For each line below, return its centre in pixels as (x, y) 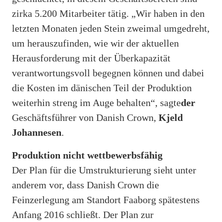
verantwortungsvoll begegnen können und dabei (108, 73)
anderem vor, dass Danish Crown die (85, 185)
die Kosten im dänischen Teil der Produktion (102, 87)
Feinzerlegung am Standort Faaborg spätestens (106, 199)
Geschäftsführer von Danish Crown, (84, 117)
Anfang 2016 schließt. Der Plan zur (83, 214)
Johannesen (37, 132)
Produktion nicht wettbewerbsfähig (87, 155)
